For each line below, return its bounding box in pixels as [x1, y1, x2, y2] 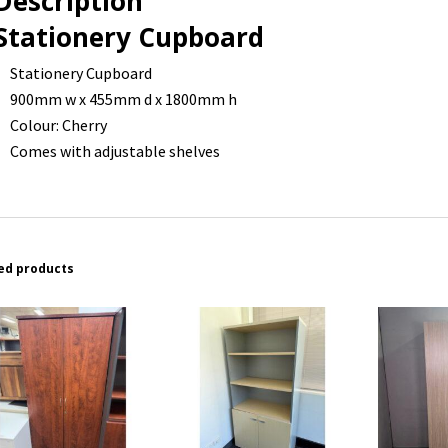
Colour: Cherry [10, 114, 108, 135]
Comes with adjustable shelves [10, 140, 221, 161]
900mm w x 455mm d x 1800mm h [10, 88, 238, 109]
